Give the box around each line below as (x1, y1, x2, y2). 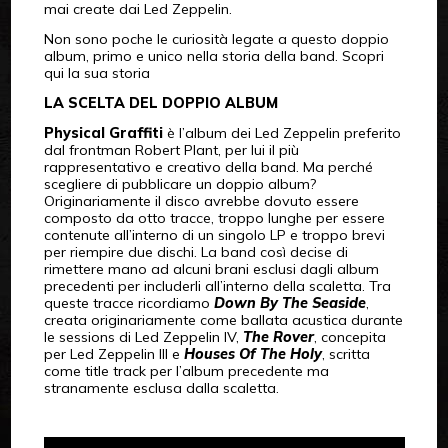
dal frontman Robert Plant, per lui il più (43, 140, 299, 159)
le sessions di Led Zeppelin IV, (43, 327, 243, 346)
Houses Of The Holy (183, 344, 322, 363)
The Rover (242, 327, 314, 346)
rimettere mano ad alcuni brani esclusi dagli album (43, 259, 379, 278)
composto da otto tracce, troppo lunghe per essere (43, 208, 385, 227)
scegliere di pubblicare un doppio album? (43, 174, 316, 193)
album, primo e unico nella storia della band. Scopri (43, 46, 384, 65)
